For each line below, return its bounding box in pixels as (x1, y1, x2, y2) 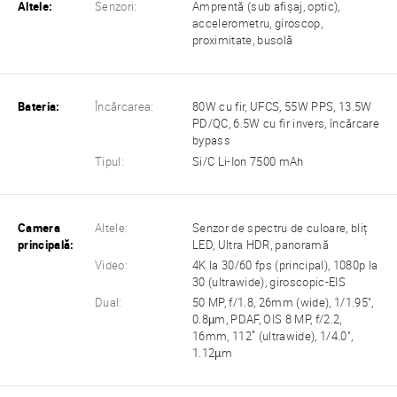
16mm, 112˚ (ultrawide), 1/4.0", (192, 329, 354, 343)
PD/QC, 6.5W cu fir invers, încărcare (192, 117, 379, 131)
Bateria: (18, 100, 60, 114)
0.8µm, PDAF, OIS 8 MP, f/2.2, (192, 312, 342, 326)
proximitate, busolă (192, 34, 293, 48)
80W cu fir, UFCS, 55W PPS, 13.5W (192, 100, 372, 114)
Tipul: (95, 154, 125, 168)
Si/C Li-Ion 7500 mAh (192, 154, 304, 168)
